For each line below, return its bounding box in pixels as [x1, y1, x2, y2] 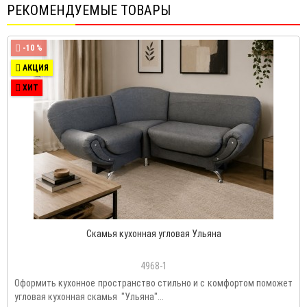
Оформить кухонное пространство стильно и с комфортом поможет [14, 277, 293, 288]
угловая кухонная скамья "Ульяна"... [14, 291, 164, 302]
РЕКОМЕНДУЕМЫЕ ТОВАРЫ [7, 1, 171, 19]
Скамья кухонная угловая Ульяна [86, 228, 221, 239]
